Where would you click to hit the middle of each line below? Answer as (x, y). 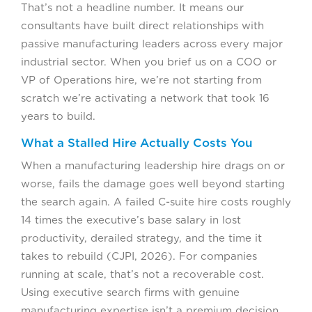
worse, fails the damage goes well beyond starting (153, 184)
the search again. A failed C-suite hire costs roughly (156, 202)
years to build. (58, 116)
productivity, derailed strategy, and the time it (141, 238)
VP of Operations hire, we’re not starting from (141, 80)
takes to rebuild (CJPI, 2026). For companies (139, 256)
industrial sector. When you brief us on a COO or (149, 62)
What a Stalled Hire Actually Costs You (137, 142)
